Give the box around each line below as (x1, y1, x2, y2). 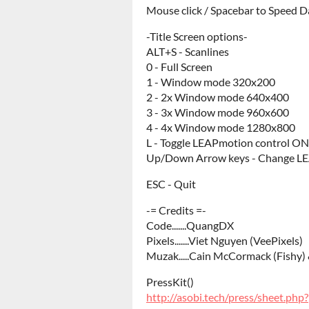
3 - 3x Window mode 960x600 (146, 106, 289, 119)
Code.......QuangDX (146, 219, 234, 232)
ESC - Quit (146, 177, 196, 190)
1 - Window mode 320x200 (146, 75, 275, 88)
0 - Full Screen (146, 60, 212, 73)
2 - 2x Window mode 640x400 (146, 90, 289, 103)
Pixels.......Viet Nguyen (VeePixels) (146, 234, 303, 247)
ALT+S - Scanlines (146, 45, 229, 58)
